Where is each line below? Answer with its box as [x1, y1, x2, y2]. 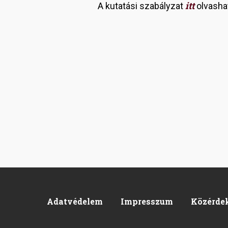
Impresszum [121, 195, 173, 207]
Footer [47, 202, 91, 220]
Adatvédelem [47, 195, 103, 207]
